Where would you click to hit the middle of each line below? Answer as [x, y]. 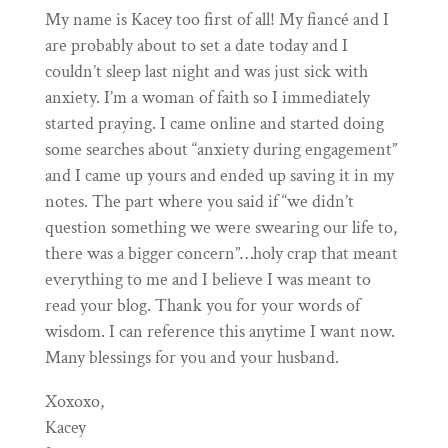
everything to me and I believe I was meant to [207, 280]
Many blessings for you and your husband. [191, 358]
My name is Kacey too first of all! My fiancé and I [216, 20]
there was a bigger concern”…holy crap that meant [221, 254]
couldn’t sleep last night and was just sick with [206, 72]
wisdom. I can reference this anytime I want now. [219, 332]
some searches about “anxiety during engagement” [220, 150]
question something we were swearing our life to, [220, 228]
